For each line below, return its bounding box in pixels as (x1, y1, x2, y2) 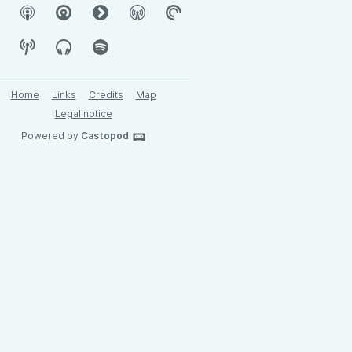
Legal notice (54, 108, 112, 119)
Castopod (80, 130, 129, 141)
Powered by (20, 130, 81, 141)
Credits (88, 89, 123, 101)
